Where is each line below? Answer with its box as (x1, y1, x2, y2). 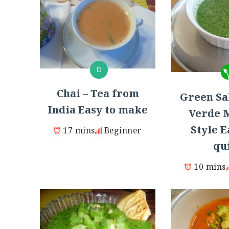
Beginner (104, 125, 142, 136)
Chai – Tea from (56, 86, 139, 101)
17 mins (63, 125, 95, 136)
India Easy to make (48, 103, 148, 117)
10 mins (194, 161, 226, 173)
